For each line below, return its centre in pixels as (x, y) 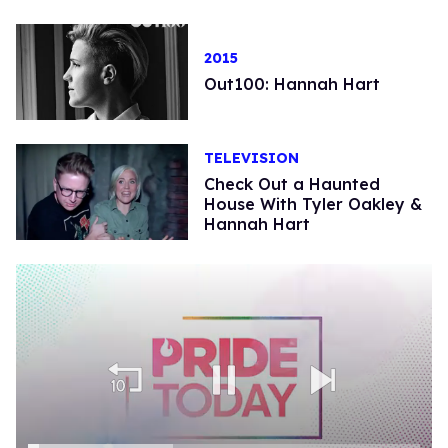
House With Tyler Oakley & (312, 204)
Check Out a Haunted (291, 184)
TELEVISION (251, 158)
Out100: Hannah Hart (291, 84)
